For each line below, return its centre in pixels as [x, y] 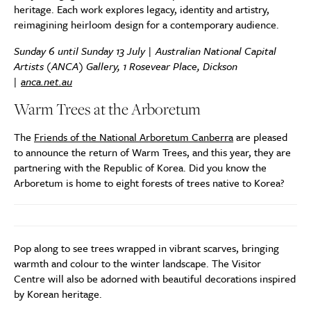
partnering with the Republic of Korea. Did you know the [140, 167]
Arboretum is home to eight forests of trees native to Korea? [149, 183]
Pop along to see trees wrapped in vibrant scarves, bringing [146, 248]
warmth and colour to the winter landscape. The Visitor [137, 263]
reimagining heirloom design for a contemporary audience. [146, 24]
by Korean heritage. [58, 294]
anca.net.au [47, 81]
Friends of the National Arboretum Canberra [134, 137]
